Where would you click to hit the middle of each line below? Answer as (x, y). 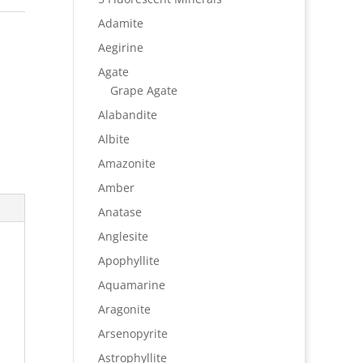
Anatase (120, 212)
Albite (113, 139)
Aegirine (120, 47)
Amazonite (126, 163)
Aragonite (124, 309)
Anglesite (123, 236)
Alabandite (127, 115)
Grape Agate (143, 90)
